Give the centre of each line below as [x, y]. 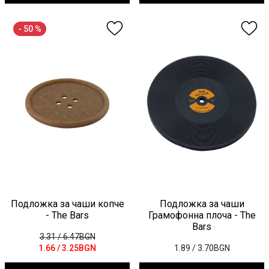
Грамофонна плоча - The [202, 215]
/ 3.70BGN [211, 248]
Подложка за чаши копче [67, 204]
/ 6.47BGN [76, 236]
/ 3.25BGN [77, 248]
